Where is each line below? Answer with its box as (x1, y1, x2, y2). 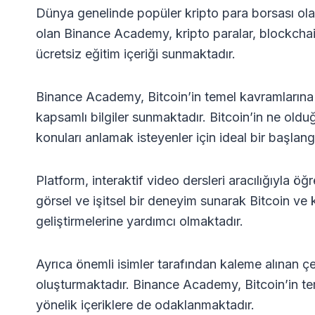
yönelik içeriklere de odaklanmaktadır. (36, 297, 255, 312)
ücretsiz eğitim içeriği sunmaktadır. (36, 46, 236, 61)
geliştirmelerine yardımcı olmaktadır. (36, 213, 243, 229)
